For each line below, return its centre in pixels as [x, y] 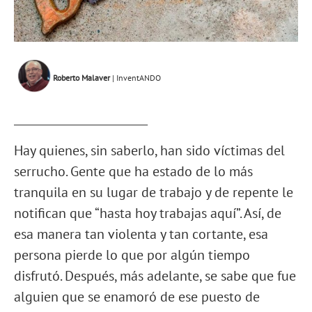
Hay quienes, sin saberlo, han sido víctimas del [149, 151]
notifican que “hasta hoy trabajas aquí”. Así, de [148, 213]
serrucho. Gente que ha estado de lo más [133, 172]
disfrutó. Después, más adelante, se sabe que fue [155, 276]
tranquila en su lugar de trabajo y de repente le [154, 193]
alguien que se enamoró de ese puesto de [137, 297]
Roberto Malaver [83, 77]
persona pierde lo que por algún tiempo [132, 255]
